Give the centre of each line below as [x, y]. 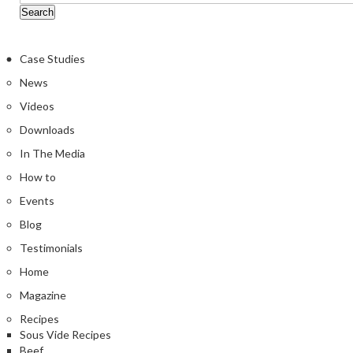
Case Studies [52, 58]
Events [37, 200]
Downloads [47, 129]
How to [38, 176]
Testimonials [51, 247]
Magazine [43, 295]
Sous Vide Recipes [65, 334]
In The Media [52, 153]
